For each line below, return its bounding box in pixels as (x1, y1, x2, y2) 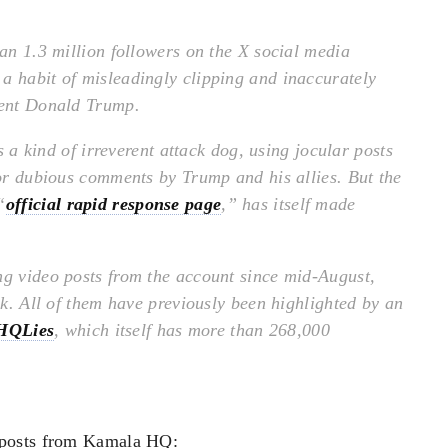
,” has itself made (221, 194, 356, 214)
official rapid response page (5, 194, 222, 214)
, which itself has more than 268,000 (54, 320, 330, 340)
